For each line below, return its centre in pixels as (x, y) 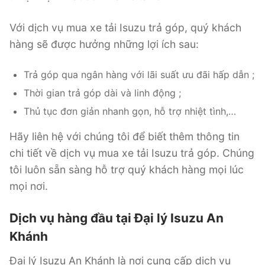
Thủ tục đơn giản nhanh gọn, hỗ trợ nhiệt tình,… (130, 111)
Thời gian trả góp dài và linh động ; (102, 93)
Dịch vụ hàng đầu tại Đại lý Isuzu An (117, 218)
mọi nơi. (29, 186)
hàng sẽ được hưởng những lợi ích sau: (104, 44)
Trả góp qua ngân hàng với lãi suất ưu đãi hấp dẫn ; (139, 74)
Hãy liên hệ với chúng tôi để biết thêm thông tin (125, 136)
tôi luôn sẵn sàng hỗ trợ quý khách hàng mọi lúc (127, 169)
